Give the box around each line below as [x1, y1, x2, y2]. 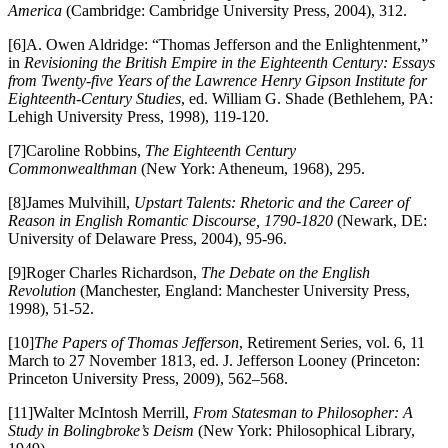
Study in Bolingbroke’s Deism [8, 421, 198, 439]
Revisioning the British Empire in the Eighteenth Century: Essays [24, 53, 435, 71]
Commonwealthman [8, 159, 141, 177]
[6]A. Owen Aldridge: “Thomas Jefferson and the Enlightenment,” [8, 35, 428, 53]
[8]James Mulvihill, [8, 193, 134, 211]
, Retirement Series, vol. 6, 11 [239, 333, 425, 351]
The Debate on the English [201, 263, 370, 281]
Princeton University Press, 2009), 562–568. [8, 369, 288, 387]
